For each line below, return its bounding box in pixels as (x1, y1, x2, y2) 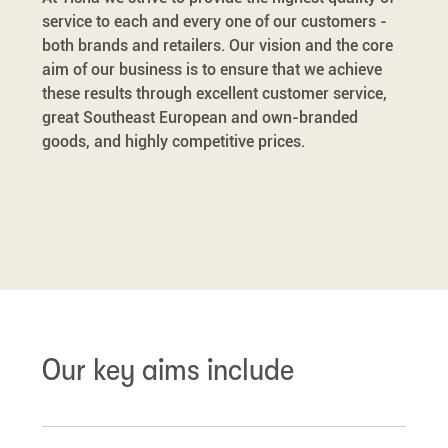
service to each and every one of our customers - (42, 12, 387, 32)
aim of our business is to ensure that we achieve (42, 60, 382, 80)
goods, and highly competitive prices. (42, 132, 305, 152)
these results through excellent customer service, (42, 84, 387, 104)
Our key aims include (42, 351, 294, 389)
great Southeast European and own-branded (42, 108, 358, 128)
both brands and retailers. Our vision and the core (42, 36, 393, 56)
